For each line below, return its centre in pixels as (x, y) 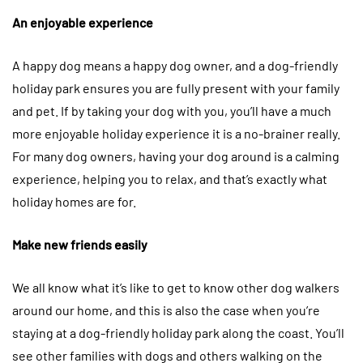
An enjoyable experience (83, 23)
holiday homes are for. (74, 202)
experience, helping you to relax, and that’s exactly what (170, 179)
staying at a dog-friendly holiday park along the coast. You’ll (178, 333)
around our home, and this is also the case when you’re (166, 310)
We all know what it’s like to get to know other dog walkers (176, 288)
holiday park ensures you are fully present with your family (176, 88)
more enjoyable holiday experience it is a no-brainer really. (176, 134)
